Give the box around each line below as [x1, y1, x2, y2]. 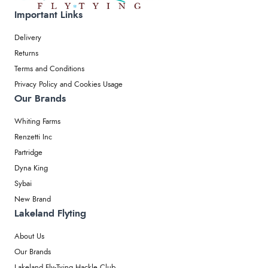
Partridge [14, 149, 42, 157]
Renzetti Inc [14, 133, 52, 142]
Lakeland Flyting [14, 209, 86, 219]
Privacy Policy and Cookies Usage [14, 81, 123, 89]
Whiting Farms [14, 118, 60, 126]
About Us [14, 233, 44, 241]
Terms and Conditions [14, 65, 84, 74]
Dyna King [14, 165, 48, 173]
